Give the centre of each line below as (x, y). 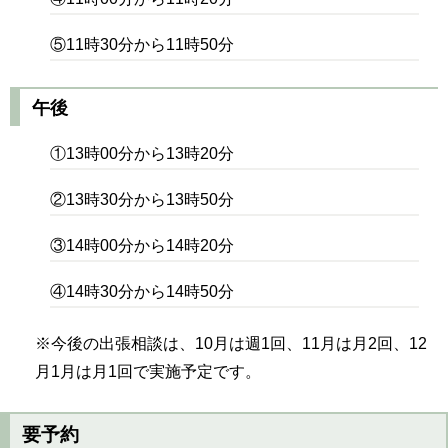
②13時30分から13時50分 (142, 199)
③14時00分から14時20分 (142, 245)
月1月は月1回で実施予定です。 (147, 371)
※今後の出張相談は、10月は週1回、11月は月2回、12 (230, 343)
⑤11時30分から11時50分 (142, 45)
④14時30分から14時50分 (142, 291)
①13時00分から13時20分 (142, 153)
